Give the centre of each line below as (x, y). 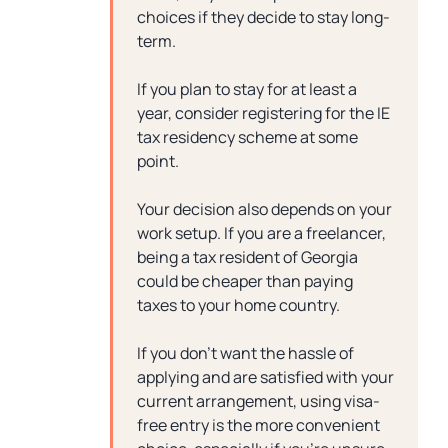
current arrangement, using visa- (258, 401)
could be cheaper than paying (245, 281)
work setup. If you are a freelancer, (261, 233)
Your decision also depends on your (264, 209)
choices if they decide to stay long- (263, 17)
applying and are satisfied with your (265, 377)
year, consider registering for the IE (263, 113)
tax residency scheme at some (247, 137)
